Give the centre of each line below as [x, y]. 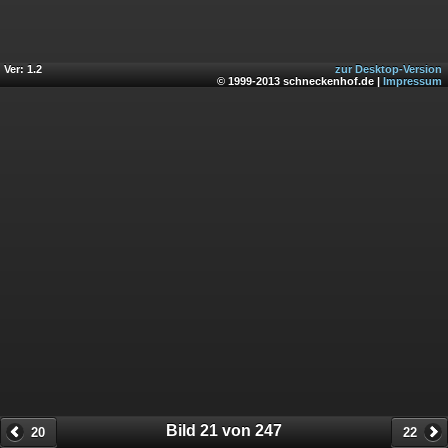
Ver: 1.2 [23, 69]
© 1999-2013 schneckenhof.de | [300, 81]
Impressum [412, 81]
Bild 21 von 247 [224, 430]
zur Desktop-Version [388, 69]
